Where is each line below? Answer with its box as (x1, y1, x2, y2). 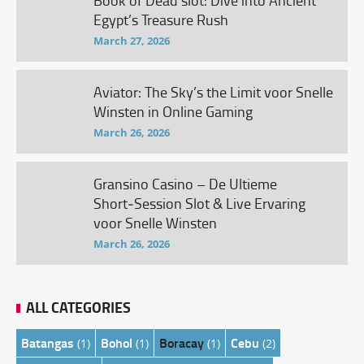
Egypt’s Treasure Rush (93, 10, 228, 29)
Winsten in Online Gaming (93, 102, 253, 121)
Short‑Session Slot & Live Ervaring (93, 193, 305, 213)
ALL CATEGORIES (26, 297, 131, 318)
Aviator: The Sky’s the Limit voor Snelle (93, 82, 333, 102)
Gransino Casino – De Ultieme (93, 174, 277, 193)
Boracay (159, 333, 204, 352)
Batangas (21, 333, 74, 352)
